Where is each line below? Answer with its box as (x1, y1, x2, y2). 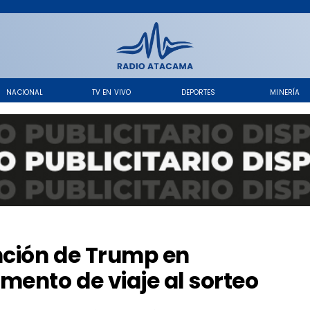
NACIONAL (6, 87, 44, 97)
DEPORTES (181, 87, 216, 97)
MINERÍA (270, 87, 300, 97)
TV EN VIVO (92, 87, 131, 97)
